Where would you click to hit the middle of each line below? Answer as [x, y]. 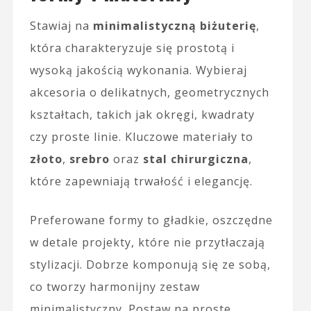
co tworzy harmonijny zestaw [115, 286]
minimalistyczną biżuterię [174, 25]
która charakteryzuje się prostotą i [132, 48]
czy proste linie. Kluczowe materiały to [141, 136]
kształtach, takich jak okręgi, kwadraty [142, 114]
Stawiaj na [61, 25]
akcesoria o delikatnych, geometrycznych [149, 92]
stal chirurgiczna [195, 159]
